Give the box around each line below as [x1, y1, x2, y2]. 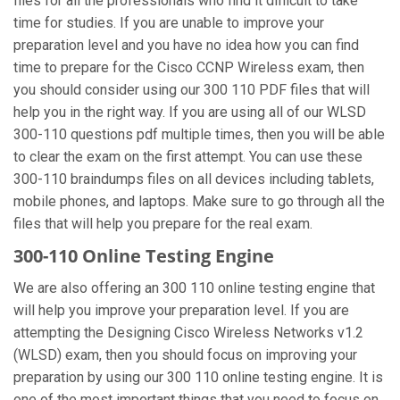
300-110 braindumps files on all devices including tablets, [13, 171, 374, 187]
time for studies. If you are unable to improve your [13, 14, 324, 31]
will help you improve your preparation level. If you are [13, 302, 349, 319]
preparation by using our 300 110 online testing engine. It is [13, 369, 383, 386]
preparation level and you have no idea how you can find [13, 37, 359, 54]
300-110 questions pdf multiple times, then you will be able [13, 126, 385, 143]
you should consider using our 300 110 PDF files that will [13, 81, 370, 98]
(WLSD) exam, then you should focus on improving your [13, 346, 357, 363]
